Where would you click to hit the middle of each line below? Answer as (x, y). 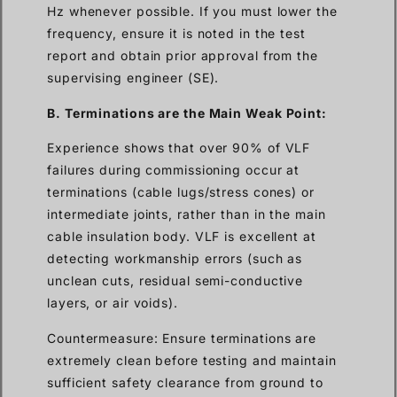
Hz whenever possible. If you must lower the (192, 12)
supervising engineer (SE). (133, 78)
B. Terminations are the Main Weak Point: (187, 113)
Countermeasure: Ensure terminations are (182, 338)
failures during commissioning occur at (174, 170)
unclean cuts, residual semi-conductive (175, 281)
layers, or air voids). (113, 303)
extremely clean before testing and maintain (192, 360)
